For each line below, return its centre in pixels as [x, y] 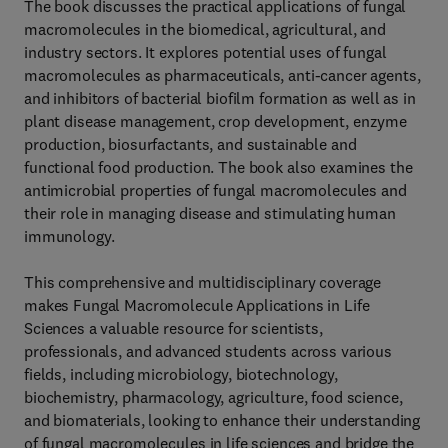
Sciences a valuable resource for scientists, [173, 328]
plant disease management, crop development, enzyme [215, 121]
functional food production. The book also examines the [218, 167]
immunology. [69, 236]
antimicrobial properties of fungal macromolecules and [215, 190]
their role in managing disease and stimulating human [210, 213]
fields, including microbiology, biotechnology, [181, 374]
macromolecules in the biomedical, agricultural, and [205, 29]
